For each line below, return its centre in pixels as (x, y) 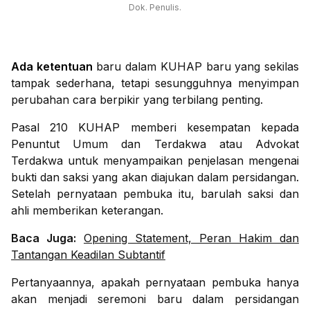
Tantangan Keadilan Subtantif (88, 255)
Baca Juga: (44, 238)
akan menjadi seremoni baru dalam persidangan (155, 299)
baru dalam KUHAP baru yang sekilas (196, 67)
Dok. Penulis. (155, 8)
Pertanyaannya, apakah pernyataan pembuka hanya (155, 283)
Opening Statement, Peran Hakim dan (191, 238)
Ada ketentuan (52, 67)
